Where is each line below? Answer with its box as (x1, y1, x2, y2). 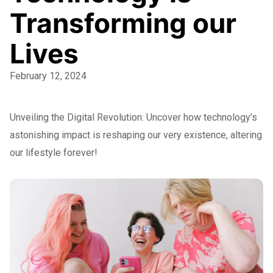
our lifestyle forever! (10, 147, 97, 159)
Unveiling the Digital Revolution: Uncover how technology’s (10, 112, 257, 124)
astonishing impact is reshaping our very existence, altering (10, 129, 262, 141)
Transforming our (10, 7, 236, 40)
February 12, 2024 (10, 70, 87, 82)
